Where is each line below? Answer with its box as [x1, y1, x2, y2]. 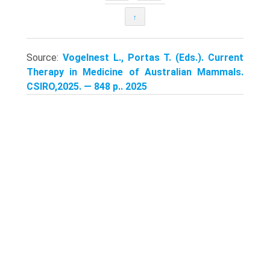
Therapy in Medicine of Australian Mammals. [27, 66, 243, 78]
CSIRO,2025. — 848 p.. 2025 [27, 80, 147, 92]
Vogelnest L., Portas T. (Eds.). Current [62, 51, 244, 63]
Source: [27, 51, 63, 63]
